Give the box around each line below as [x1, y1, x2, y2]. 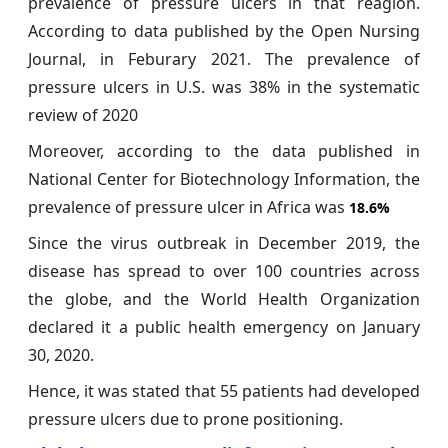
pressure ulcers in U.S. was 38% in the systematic [28, 76, 420, 99]
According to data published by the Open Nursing [28, 20, 420, 43]
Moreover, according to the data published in [28, 140, 420, 163]
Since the [28, 232, 111, 255]
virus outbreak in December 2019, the [110, 232, 421, 255]
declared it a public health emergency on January [28, 316, 420, 339]
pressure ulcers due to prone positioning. [28, 408, 343, 431]
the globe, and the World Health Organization [28, 288, 420, 311]
